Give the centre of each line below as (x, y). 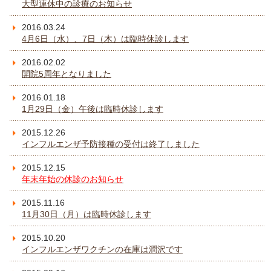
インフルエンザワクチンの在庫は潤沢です (102, 250)
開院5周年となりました (67, 74)
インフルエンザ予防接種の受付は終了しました (111, 144)
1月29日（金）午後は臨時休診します (93, 109)
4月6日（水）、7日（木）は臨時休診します (105, 39)
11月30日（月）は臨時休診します (87, 214)
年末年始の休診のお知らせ (73, 179)
